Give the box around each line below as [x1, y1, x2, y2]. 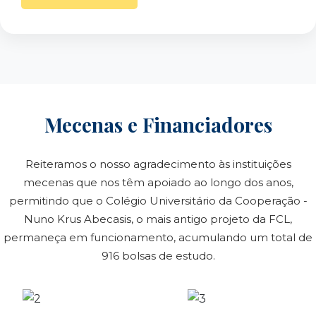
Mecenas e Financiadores [44, 111, 272, 138]
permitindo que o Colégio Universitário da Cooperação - [8, 194, 308, 207]
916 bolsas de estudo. [101, 249, 215, 262]
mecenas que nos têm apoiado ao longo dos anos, [23, 176, 293, 189]
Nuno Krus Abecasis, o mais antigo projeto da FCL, [24, 212, 292, 226]
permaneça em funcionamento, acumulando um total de [4, 231, 312, 244]
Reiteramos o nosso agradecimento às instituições [25, 157, 291, 171]
